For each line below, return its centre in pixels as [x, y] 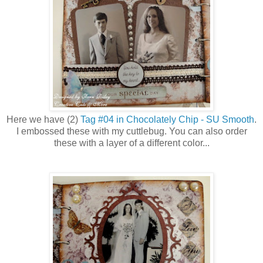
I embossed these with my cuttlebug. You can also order [131, 131]
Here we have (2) [43, 119]
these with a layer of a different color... [131, 143]
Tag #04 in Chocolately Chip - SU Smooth [167, 119]
